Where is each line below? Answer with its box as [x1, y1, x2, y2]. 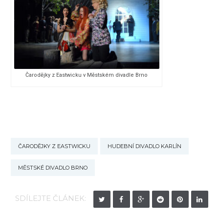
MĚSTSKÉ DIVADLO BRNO [18, 164, 88, 172]
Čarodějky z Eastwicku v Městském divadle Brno [25, 72, 148, 79]
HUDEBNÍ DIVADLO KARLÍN [108, 143, 182, 150]
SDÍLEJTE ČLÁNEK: [15, 194, 86, 203]
